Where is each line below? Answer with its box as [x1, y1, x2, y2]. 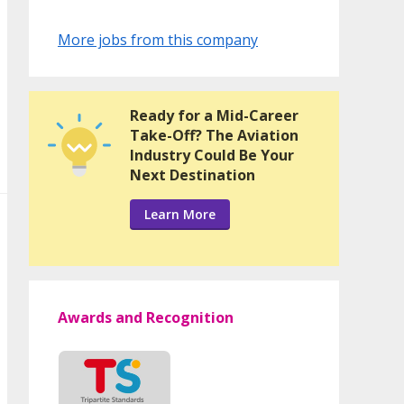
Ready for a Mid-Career [130, 106, 298, 126]
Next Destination [130, 165, 255, 186]
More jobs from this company [58, 30, 258, 50]
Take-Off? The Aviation [130, 125, 298, 146]
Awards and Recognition [58, 308, 234, 328]
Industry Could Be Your [130, 145, 294, 166]
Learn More [144, 206, 216, 224]
